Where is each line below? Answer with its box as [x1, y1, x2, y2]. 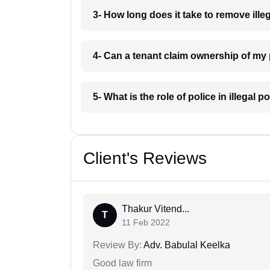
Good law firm [93, 258, 152, 269]
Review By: [93, 240, 142, 251]
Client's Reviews [83, 149, 207, 168]
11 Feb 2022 [122, 218, 170, 228]
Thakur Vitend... [122, 204, 189, 215]
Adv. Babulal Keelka [142, 240, 230, 251]
